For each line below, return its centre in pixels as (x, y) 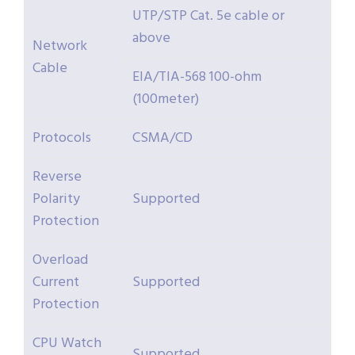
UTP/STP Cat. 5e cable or (208, 17)
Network (60, 47)
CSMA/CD (162, 139)
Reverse (57, 177)
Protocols (62, 139)
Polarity (56, 200)
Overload (60, 261)
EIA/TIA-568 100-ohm (197, 78)
